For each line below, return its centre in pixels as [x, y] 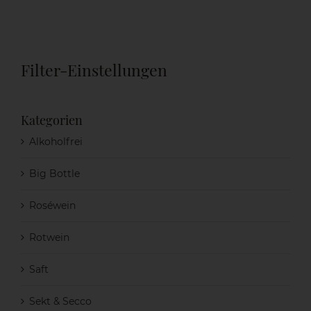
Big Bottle [54, 173]
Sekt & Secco [60, 301]
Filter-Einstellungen [94, 70]
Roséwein [52, 205]
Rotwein [49, 237]
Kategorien [52, 120]
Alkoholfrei [56, 141]
